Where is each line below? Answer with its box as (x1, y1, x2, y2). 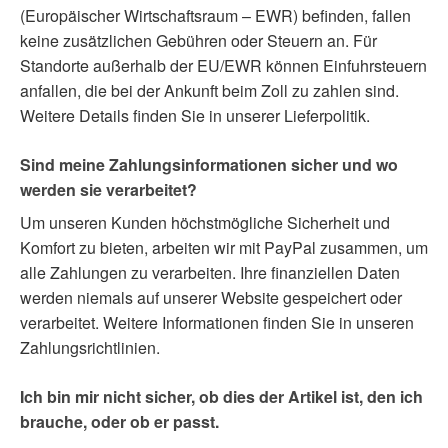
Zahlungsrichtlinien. (20, 335, 160, 359)
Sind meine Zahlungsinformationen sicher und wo (20, 152, 398, 176)
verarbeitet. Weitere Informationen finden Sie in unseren (20, 310, 414, 334)
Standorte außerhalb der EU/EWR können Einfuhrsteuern (20, 53, 427, 77)
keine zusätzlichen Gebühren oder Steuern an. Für (20, 28, 377, 52)
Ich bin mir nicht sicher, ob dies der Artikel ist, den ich (20, 384, 423, 408)
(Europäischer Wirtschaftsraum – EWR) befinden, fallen (20, 3, 411, 27)
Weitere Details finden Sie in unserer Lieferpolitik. (20, 103, 370, 127)
